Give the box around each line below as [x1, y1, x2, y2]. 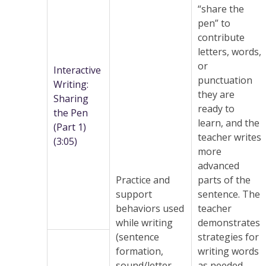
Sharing [53, 92, 88, 106]
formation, [116, 245, 163, 258]
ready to [198, 102, 235, 116]
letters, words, [198, 45, 261, 59]
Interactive [53, 64, 101, 77]
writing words [198, 245, 259, 258]
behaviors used [116, 202, 184, 216]
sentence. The [198, 188, 260, 201]
